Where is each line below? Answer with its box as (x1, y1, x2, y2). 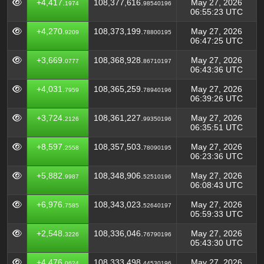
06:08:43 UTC (190, 180, 243, 190)
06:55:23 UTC (190, 7, 243, 16)
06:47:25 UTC (190, 36, 243, 45)
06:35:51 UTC (190, 123, 243, 132)
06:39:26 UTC (190, 94, 243, 103)
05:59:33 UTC (190, 209, 243, 219)
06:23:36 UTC (190, 151, 243, 161)
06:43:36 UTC (190, 65, 243, 74)
